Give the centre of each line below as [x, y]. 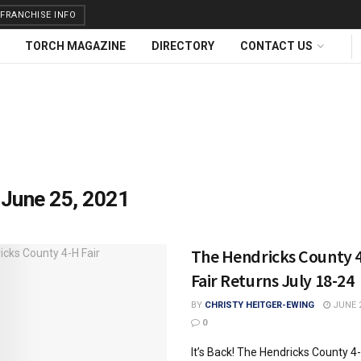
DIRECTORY [183, 46]
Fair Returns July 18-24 [272, 280]
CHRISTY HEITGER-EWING [259, 305]
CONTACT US [276, 46]
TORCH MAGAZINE [75, 46]
